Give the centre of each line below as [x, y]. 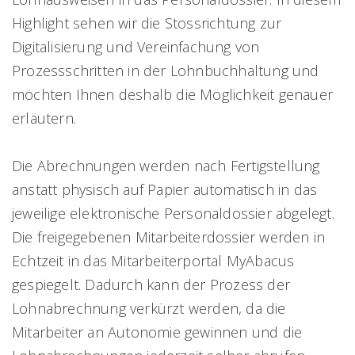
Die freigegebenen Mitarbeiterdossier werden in [169, 237]
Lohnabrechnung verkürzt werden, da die [149, 308]
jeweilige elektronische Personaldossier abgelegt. [173, 213]
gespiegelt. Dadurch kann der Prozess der [151, 284]
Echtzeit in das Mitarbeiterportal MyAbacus [153, 260]
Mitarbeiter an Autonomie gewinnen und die [157, 332]
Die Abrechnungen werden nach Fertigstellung [166, 165]
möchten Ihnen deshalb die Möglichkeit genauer [173, 94]
